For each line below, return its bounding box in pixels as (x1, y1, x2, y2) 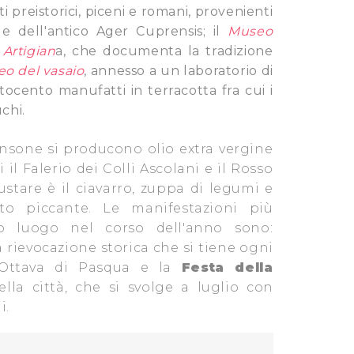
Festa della (181, 260, 273, 275)
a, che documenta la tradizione (55, 43, 273, 58)
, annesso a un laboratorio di (84, 63, 273, 78)
